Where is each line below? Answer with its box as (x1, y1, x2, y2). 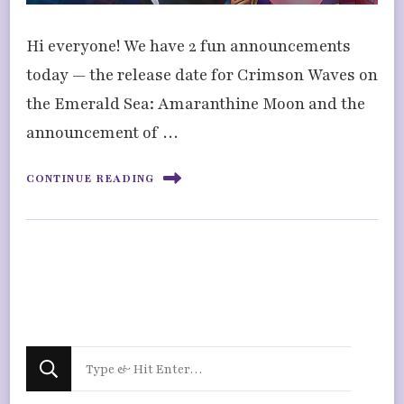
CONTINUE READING (26, 170, 154, 186)
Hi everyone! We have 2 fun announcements (26, 35, 351, 58)
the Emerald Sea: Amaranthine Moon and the (26, 93, 365, 115)
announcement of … (26, 122, 179, 144)
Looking (70, 350, 133, 372)
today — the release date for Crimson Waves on (26, 64, 378, 87)
